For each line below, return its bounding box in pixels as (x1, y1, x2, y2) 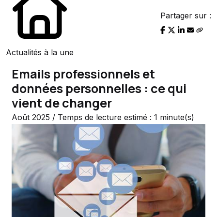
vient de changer (12, 94, 112, 112)
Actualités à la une (6, 47, 74, 58)
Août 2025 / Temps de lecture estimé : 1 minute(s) (12, 112, 194, 123)
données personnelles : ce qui (12, 80, 186, 97)
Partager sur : (160, 11, 211, 21)
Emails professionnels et (12, 65, 155, 83)
